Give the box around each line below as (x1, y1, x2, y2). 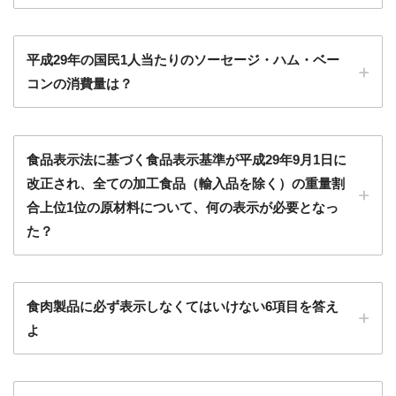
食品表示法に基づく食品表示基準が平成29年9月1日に (27, 151, 346, 167)
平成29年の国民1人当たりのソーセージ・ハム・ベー (27, 52, 339, 68)
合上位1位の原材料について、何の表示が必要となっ (27, 199, 339, 215)
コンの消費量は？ (27, 76, 133, 92)
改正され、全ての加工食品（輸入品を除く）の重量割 (27, 175, 345, 191)
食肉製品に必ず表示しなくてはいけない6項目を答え (27, 298, 339, 314)
